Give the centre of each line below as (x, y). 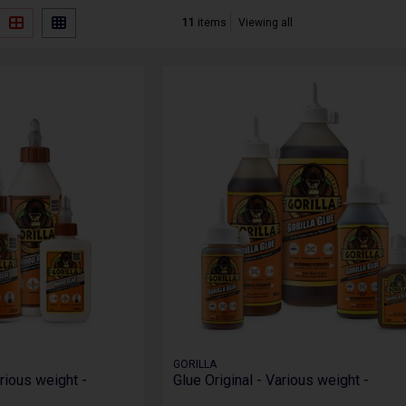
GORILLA (194, 365)
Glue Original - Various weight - (271, 381)
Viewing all (265, 22)
